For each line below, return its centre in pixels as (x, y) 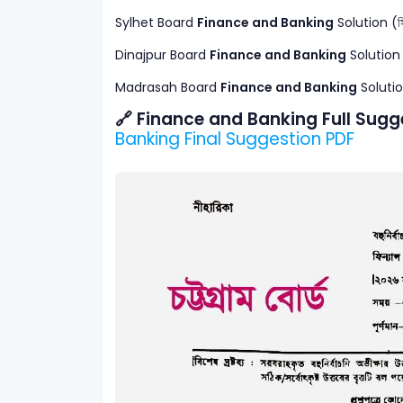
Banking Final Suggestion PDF (234, 139)
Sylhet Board (156, 23)
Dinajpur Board (162, 55)
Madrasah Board (167, 88)
